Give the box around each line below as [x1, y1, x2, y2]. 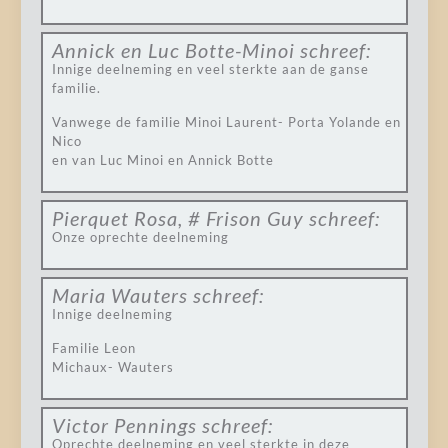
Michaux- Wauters [51, 359, 174, 375]
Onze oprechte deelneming [51, 229, 229, 245]
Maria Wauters [51, 283, 188, 307]
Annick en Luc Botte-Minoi [51, 38, 295, 62]
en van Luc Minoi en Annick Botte [51, 152, 274, 168]
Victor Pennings [51, 413, 197, 437]
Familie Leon [51, 340, 136, 356]
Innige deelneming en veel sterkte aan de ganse [51, 61, 369, 77]
